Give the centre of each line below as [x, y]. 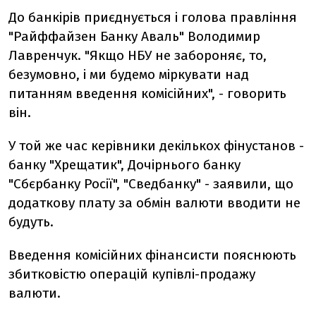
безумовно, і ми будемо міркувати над [129, 74]
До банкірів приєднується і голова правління [153, 17]
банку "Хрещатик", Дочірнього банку [124, 165]
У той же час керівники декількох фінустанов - [156, 146]
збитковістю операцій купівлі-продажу [132, 274]
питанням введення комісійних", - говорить [147, 93]
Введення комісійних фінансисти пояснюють [152, 255]
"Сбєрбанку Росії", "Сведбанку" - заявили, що [151, 184]
